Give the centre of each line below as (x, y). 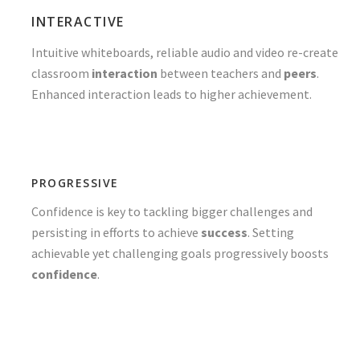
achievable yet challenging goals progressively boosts (180, 253)
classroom (61, 73)
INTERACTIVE (78, 22)
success (224, 232)
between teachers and (221, 73)
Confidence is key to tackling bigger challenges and (172, 211)
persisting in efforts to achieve (116, 232)
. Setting (271, 232)
